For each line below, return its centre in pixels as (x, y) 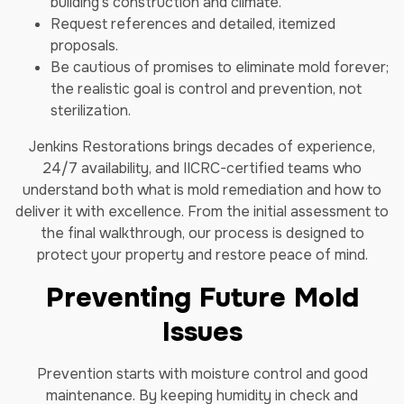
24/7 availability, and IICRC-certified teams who (202, 168)
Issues (202, 332)
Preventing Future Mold (202, 298)
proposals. (84, 46)
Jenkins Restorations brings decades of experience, (202, 147)
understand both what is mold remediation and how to (202, 190)
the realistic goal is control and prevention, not (206, 89)
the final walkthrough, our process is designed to (202, 233)
